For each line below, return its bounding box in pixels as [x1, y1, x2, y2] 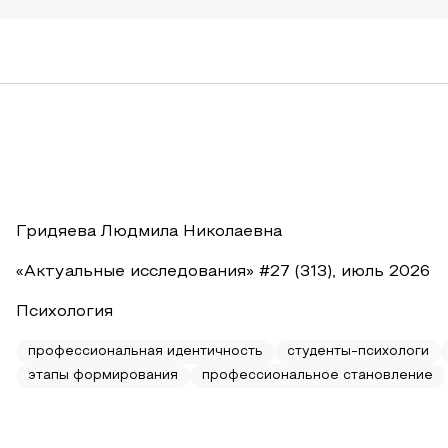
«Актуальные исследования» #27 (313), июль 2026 [16, 265, 430, 279]
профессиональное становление [202, 370, 433, 382]
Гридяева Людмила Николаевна [16, 225, 282, 239]
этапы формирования [28, 370, 178, 382]
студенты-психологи [287, 346, 429, 358]
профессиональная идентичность [28, 346, 263, 358]
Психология [16, 305, 113, 319]
